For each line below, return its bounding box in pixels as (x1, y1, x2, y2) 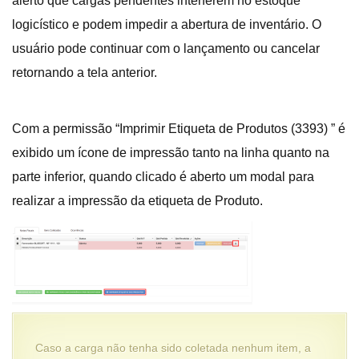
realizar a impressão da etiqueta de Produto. (12, 193, 263, 208)
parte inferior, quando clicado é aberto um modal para (12, 169, 314, 184)
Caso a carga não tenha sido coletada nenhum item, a (35, 341, 311, 354)
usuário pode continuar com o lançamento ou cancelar (12, 41, 320, 55)
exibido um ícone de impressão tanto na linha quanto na (12, 145, 329, 159)
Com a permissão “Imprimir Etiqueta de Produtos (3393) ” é (12, 121, 345, 135)
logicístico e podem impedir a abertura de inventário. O (12, 17, 321, 31)
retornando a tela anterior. (12, 65, 157, 79)
